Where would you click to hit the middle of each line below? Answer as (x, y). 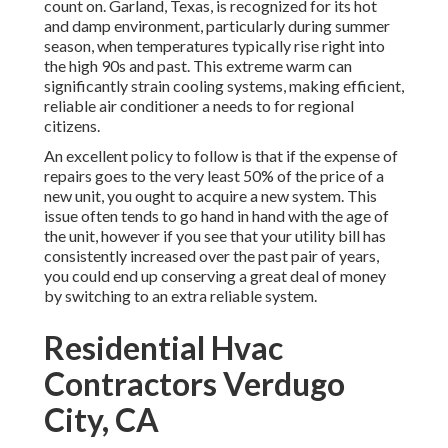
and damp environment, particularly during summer (217, 26)
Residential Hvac (163, 348)
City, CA (101, 420)
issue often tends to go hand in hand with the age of (216, 216)
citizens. (72, 126)
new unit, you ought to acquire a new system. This (210, 196)
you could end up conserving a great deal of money (215, 276)
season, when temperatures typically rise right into (214, 46)
